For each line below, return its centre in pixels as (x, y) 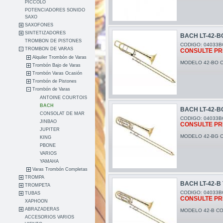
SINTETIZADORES (46, 33)
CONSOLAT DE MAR (62, 114)
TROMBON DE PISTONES (54, 41)
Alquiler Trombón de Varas (60, 57)
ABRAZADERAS (42, 209)
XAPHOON (37, 201)
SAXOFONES (39, 25)
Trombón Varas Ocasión (57, 73)
